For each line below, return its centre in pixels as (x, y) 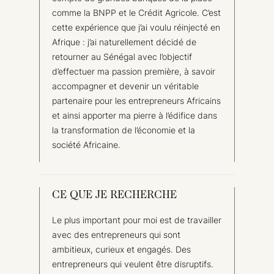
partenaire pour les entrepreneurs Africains (136, 100)
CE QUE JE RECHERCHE (114, 195)
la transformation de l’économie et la (124, 130)
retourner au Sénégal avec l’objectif (122, 56)
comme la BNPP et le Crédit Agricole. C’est (136, 12)
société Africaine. (86, 144)
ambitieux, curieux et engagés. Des (121, 249)
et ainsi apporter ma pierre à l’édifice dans (135, 115)
